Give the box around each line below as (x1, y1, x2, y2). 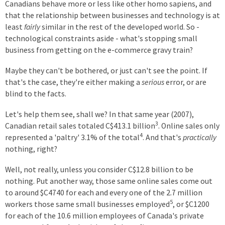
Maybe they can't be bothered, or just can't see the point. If (5, 66, 207, 75)
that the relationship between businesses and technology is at (5, 11, 220, 20)
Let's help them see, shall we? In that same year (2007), (5, 109, 194, 119)
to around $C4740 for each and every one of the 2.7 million (5, 188, 202, 197)
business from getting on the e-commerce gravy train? (5, 45, 193, 55)
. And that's (143, 133, 183, 142)
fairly (24, 22, 40, 32)
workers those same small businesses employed (5, 199, 170, 209)
